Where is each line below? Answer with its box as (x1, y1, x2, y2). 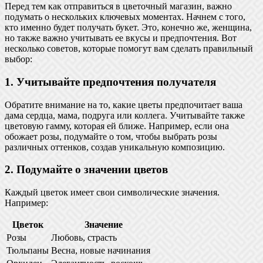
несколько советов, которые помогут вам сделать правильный (5, 43, 253, 54)
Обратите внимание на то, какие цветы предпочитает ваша (5, 99, 242, 110)
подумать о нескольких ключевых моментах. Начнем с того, (5, 12, 245, 22)
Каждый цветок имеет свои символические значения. (5, 187, 220, 198)
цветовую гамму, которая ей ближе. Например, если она (5, 120, 229, 131)
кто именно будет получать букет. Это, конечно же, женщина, (5, 22, 252, 33)
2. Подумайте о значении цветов (5, 163, 168, 176)
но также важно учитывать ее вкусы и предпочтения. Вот (5, 33, 237, 43)
